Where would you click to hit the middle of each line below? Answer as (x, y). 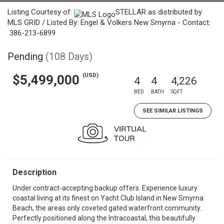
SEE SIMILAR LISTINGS (173, 111)
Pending (25, 56)
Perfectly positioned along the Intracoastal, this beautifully (104, 218)
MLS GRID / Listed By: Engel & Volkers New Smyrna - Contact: (109, 22)
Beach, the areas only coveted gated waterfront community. (107, 208)
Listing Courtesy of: (41, 12)
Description (34, 172)
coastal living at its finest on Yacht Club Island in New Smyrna (108, 198)
